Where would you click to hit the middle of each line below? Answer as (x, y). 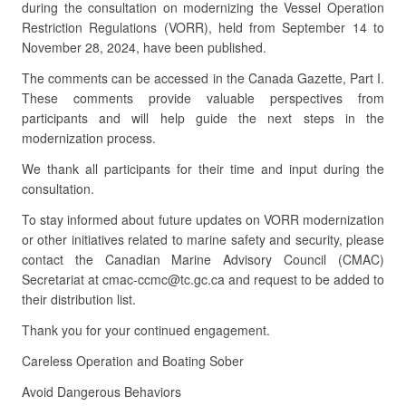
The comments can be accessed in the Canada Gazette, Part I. (203, 78)
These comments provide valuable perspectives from (203, 98)
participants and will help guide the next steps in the (203, 118)
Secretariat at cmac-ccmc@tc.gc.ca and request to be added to (203, 279)
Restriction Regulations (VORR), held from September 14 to (203, 27)
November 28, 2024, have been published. (144, 47)
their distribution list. (79, 299)
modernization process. (89, 138)
